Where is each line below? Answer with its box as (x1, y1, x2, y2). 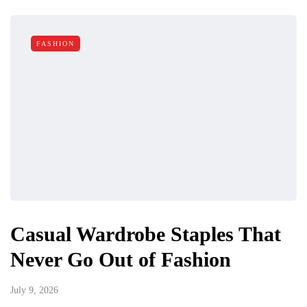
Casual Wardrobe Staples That (10, 222, 281, 245)
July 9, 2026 (10, 284, 58, 295)
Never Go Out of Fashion (10, 247, 231, 271)
